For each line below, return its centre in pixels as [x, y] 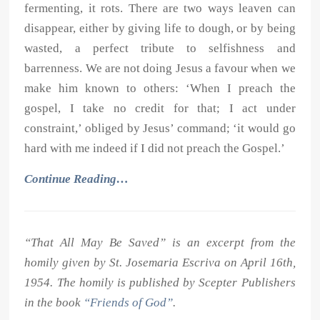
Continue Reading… [77, 179]
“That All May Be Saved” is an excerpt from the [160, 243]
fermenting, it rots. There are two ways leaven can [160, 9]
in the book [54, 303]
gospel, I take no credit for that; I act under [160, 109]
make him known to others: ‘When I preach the [160, 89]
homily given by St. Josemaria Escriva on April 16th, [160, 263]
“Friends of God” [129, 303]
